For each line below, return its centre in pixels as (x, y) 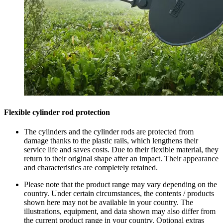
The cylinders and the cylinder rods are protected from (109, 132)
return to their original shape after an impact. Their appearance (121, 159)
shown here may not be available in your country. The (109, 203)
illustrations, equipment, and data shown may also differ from (120, 212)
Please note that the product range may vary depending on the (120, 185)
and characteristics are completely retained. (91, 168)
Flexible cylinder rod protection (57, 112)
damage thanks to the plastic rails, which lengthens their (111, 141)
